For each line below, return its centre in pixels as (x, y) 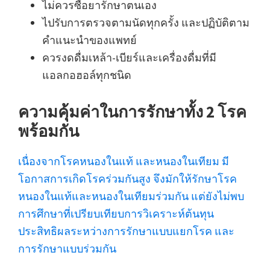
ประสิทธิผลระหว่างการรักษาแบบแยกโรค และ (126, 231)
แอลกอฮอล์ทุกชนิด (87, 75)
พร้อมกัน (49, 130)
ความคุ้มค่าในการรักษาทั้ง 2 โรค (132, 111)
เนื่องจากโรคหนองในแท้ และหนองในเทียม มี (124, 161)
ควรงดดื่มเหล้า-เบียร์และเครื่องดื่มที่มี (129, 57)
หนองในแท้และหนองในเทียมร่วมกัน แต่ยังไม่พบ (131, 196)
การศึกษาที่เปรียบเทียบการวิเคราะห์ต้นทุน (116, 213)
